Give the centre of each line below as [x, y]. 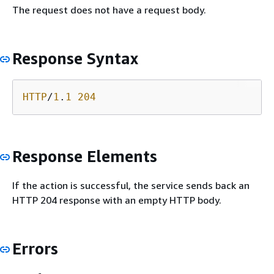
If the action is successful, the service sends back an [131, 185]
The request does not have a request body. [109, 9]
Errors [35, 248]
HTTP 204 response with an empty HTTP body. [117, 200]
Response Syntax [75, 58]
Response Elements [85, 157]
